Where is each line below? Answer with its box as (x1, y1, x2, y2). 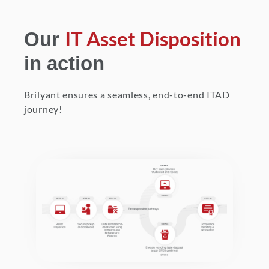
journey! (24, 103, 62, 115)
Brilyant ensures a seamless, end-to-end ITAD (24, 89, 230, 101)
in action (24, 52, 104, 75)
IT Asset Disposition (65, 26, 241, 51)
